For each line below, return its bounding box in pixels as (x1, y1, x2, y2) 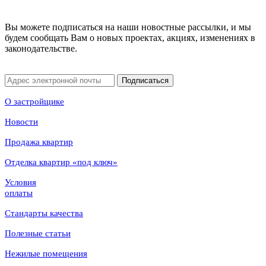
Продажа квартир (5, 137, 73, 147)
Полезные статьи (5, 228, 71, 238)
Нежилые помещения (5, 248, 87, 258)
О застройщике (5, 96, 64, 106)
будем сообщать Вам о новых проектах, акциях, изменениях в (5, 32, 255, 43)
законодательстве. (5, 43, 77, 53)
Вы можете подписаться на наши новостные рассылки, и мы (5, 21, 251, 32)
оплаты (5, 188, 33, 198)
